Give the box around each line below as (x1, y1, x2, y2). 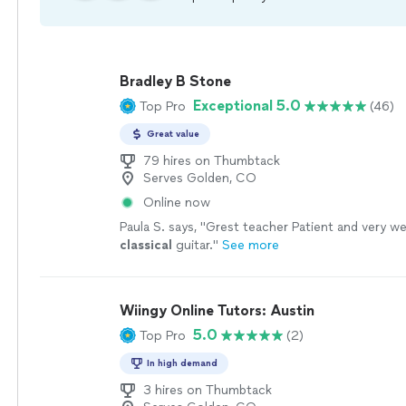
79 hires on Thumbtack (142, 153, 280, 169)
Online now (142, 195, 210, 210)
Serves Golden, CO (142, 170, 256, 186)
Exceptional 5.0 (192, 97, 301, 114)
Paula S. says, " (119, 219, 206, 235)
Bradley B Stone (119, 72, 231, 90)
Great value (146, 128, 199, 140)
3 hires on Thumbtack (142, 382, 272, 398)
